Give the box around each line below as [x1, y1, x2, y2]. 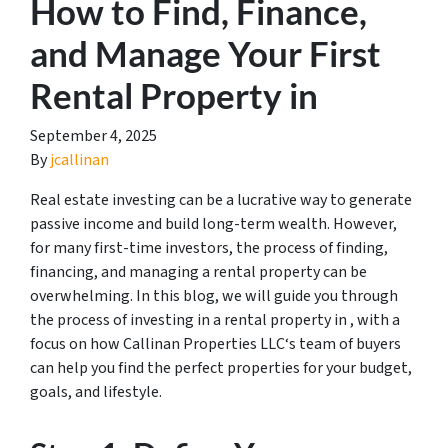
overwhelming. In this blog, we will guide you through [30, 285, 398, 307]
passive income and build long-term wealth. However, [30, 213, 397, 235]
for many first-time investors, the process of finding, [30, 237, 388, 259]
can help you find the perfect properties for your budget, [30, 357, 412, 379]
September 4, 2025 [30, 125, 157, 147]
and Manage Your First [30, 32, 381, 74]
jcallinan [50, 149, 109, 171]
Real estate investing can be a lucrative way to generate [30, 189, 412, 211]
